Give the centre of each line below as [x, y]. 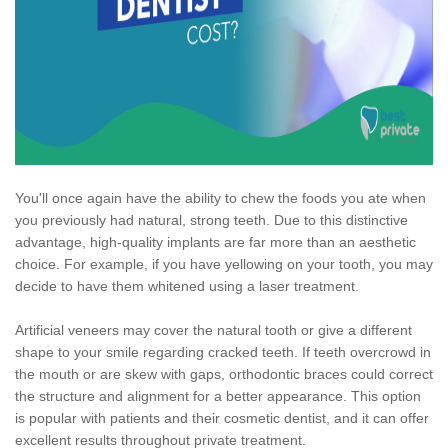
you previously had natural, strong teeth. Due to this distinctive [211, 220]
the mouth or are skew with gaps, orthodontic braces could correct [224, 374]
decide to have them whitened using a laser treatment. [187, 286]
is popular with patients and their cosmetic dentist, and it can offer [222, 418]
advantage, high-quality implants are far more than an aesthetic [215, 242]
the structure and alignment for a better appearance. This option [218, 396]
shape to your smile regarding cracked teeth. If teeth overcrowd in [223, 352]
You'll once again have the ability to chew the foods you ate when [220, 198]
